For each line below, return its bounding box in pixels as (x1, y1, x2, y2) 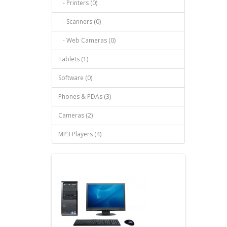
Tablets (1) (58, 55, 88, 63)
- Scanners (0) (58, 17, 101, 26)
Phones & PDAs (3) (58, 92, 111, 101)
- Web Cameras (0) (58, 36, 116, 45)
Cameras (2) (58, 111, 93, 120)
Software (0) (58, 73, 92, 82)
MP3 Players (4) (58, 130, 101, 138)
